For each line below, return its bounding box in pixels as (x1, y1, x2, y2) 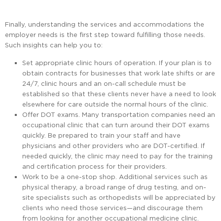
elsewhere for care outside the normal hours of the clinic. (22, 101, 208, 108)
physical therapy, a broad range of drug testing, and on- (22, 184, 206, 191)
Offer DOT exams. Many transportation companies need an (22, 111, 215, 118)
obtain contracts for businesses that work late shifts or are (22, 70, 215, 77)
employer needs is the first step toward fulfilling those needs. (5, 31, 205, 38)
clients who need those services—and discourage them (22, 204, 203, 212)
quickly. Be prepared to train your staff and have (22, 132, 181, 139)
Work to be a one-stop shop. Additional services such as (22, 173, 208, 181)
